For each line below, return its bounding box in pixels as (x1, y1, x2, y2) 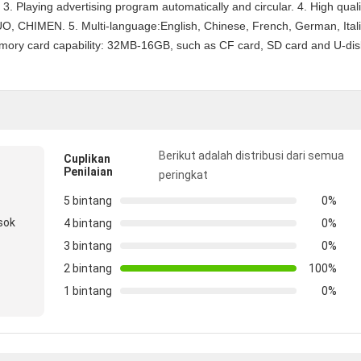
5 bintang (64, 194, 112, 207)
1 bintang (64, 284, 112, 297)
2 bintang (64, 262, 112, 275)
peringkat (159, 168, 209, 181)
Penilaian (64, 165, 113, 178)
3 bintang (64, 239, 112, 252)
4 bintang (64, 217, 112, 230)
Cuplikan (64, 152, 110, 165)
